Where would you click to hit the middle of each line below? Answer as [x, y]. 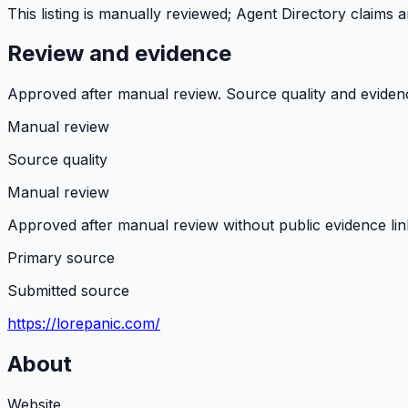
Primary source [61, 258]
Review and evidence [119, 54]
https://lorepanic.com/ [84, 324]
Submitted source [68, 291]
